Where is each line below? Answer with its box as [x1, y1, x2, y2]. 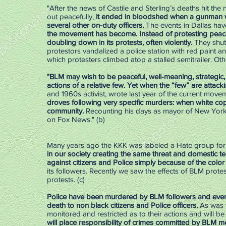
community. [47, 106, 84, 115]
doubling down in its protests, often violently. [47, 38, 194, 46]
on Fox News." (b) [47, 115, 105, 124]
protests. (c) [47, 175, 85, 184]
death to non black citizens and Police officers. [47, 201, 198, 209]
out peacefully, [47, 12, 96, 21]
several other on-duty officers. [47, 21, 144, 29]
